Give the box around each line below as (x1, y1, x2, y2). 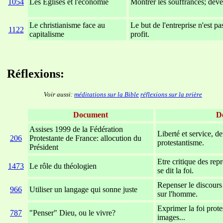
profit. (130, 30, 149, 39)
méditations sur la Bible (74, 91, 139, 99)
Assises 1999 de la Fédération (29, 125, 123, 134)
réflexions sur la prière (140, 91, 202, 99)
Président (29, 143, 58, 152)
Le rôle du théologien (29, 162, 97, 171)
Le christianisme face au (29, 21, 105, 30)
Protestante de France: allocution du (29, 134, 141, 143)
